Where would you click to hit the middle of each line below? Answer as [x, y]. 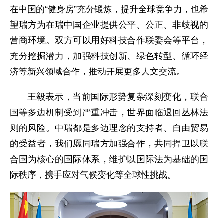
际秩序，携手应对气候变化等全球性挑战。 [93, 175]
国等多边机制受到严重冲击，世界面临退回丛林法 [109, 112]
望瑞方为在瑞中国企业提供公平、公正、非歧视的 [109, 25]
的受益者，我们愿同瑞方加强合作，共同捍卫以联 [109, 144]
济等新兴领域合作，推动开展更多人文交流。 [97, 72]
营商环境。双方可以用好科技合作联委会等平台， [109, 40]
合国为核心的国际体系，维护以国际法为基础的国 [109, 159]
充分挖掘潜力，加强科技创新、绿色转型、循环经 [109, 56]
